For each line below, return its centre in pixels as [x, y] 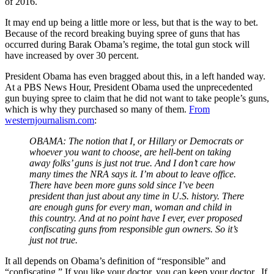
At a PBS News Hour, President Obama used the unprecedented [129, 87]
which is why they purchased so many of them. [97, 109]
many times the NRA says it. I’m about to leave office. [133, 174]
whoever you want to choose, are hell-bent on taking [130, 152]
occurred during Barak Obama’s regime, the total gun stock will [127, 44]
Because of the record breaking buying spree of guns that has [122, 33]
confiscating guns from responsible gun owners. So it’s [134, 229]
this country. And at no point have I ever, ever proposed [136, 218]
